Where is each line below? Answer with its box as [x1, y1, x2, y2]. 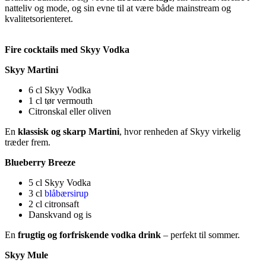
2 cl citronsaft [28, 198, 79, 209]
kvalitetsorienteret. [5, 13, 73, 24]
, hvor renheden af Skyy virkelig [119, 126, 240, 137]
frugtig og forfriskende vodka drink [18, 229, 161, 240]
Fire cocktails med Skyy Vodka [5, 44, 129, 55]
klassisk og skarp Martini [18, 126, 119, 137]
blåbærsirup [45, 188, 88, 198]
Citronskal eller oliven [28, 106, 111, 116]
